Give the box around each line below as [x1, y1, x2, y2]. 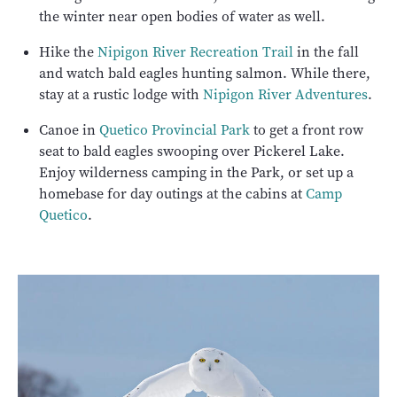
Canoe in [39, 121, 99, 140]
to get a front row [250, 121, 363, 140]
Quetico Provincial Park [99, 121, 250, 140]
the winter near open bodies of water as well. [39, 7, 325, 27]
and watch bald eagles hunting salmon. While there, [39, 64, 370, 83]
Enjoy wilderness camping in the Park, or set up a [39, 163, 354, 183]
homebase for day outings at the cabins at [39, 184, 306, 204]
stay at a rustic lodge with [39, 85, 203, 105]
